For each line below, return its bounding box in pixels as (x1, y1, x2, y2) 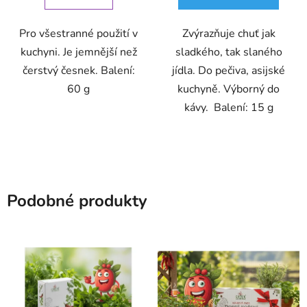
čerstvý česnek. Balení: (22, 62, 135, 78)
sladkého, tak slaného (175, 44, 282, 60)
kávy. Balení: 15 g (184, 99, 273, 115)
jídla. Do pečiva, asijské (172, 62, 285, 78)
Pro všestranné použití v (19, 25, 138, 41)
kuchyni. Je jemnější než (20, 44, 137, 60)
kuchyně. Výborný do (177, 81, 280, 97)
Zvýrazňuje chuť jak (182, 25, 275, 41)
